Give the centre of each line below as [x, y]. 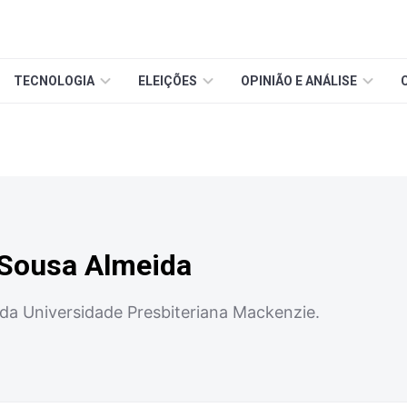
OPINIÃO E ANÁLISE [299, 81]
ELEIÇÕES [168, 81]
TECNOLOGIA [54, 81]
